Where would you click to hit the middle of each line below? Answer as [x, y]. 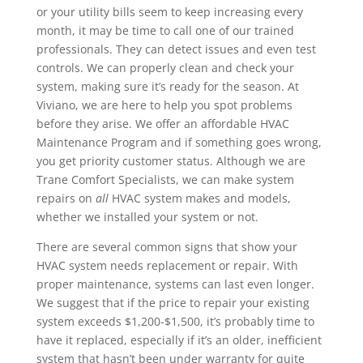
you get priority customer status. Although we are [171, 161]
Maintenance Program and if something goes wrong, [179, 143]
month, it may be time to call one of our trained [165, 31]
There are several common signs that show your [167, 247]
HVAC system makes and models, [199, 199]
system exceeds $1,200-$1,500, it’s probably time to [175, 322]
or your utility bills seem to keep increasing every [169, 12]
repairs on [66, 199]
